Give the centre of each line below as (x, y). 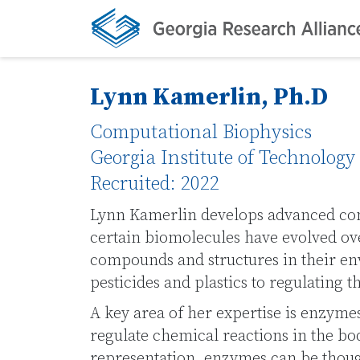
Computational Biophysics (201, 133)
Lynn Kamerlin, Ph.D (209, 97)
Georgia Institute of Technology (223, 158)
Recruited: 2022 (155, 184)
